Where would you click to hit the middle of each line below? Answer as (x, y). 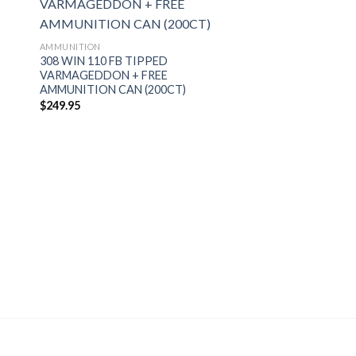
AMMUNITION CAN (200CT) (112, 90)
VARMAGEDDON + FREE (103, 75)
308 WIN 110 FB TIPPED (103, 61)
